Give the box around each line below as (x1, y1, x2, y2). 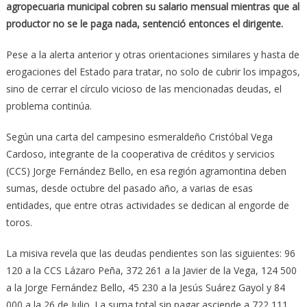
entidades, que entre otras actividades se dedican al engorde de (5, 198, 289, 212)
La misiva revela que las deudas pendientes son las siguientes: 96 (5, 246, 295, 260)
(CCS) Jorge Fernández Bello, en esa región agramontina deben (5, 164, 286, 177)
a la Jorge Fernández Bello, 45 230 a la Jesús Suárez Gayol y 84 (5, 280, 285, 294)
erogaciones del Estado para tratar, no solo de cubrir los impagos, (5, 64, 300, 78)
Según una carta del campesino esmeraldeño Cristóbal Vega (5, 130, 273, 143)
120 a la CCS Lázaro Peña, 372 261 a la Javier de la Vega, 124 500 (5, 263, 297, 277)
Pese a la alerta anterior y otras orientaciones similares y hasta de (5, 47, 299, 61)
